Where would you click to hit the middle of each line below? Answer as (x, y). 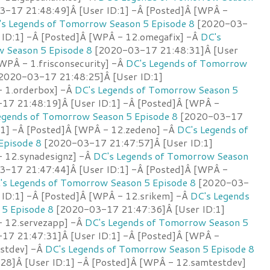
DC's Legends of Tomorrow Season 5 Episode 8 (150, 248)
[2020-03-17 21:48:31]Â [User (165, 49)
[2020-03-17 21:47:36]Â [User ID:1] (139, 209)
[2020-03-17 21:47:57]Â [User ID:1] (127, 142)
